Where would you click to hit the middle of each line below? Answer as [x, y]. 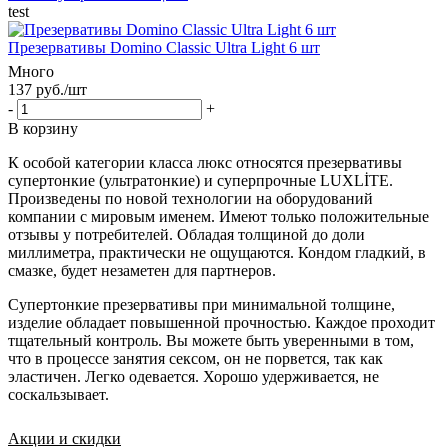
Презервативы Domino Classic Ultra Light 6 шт [164, 47]
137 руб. [36, 89]
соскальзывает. [58, 394]
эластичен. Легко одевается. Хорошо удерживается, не [193, 376]
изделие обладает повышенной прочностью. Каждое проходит [221, 322]
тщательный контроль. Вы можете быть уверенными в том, [211, 340]
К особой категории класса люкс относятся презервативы [205, 162]
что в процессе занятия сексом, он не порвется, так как [195, 358]
